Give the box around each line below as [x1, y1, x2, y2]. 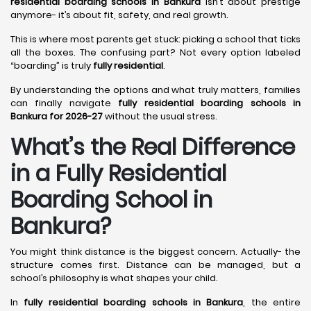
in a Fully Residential [10, 158, 226, 189]
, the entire [243, 296, 301, 309]
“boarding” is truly [10, 59, 93, 72]
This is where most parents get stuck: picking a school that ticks [10, 33, 301, 46]
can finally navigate [10, 96, 119, 110]
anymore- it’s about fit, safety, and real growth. [10, 8, 228, 22]
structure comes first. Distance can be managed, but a [10, 258, 301, 271]
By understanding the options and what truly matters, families [10, 83, 301, 96]
